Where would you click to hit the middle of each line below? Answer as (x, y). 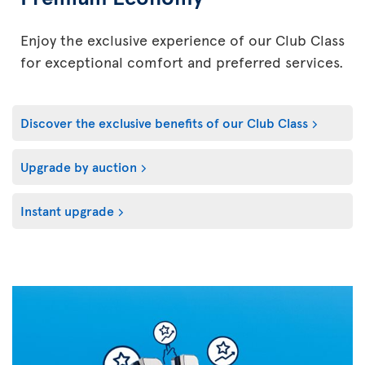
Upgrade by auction (79, 166)
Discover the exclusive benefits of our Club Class (164, 122)
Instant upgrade (67, 210)
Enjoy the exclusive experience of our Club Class (182, 39)
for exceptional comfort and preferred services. (182, 61)
